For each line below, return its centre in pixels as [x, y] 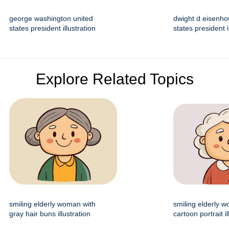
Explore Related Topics [114, 79]
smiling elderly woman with [52, 204]
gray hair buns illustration [50, 214]
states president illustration [52, 28]
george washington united [51, 19]
